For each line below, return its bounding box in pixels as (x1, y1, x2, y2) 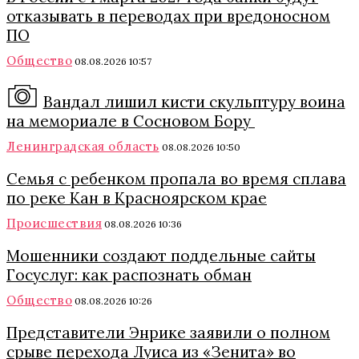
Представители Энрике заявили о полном (6, 323, 330, 342)
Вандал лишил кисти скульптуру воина (42, 92, 345, 111)
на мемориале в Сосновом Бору (6, 111, 255, 131)
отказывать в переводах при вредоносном (6, 6, 330, 26)
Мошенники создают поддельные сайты (6, 246, 316, 265)
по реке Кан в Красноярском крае (6, 188, 267, 208)
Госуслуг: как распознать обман (6, 265, 252, 284)
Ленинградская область (6, 139, 159, 154)
